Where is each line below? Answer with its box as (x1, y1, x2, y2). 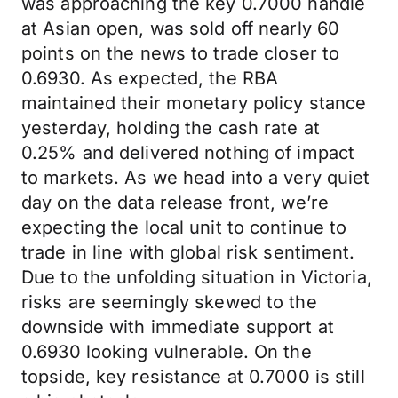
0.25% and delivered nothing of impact (21, 142, 355, 163)
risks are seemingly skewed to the (21, 291, 317, 313)
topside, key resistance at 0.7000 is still (21, 366, 365, 387)
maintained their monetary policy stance (21, 92, 367, 114)
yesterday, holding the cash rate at (21, 117, 320, 139)
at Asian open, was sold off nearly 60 (21, 18, 340, 39)
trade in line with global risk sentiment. (21, 242, 355, 263)
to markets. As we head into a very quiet (21, 167, 370, 188)
